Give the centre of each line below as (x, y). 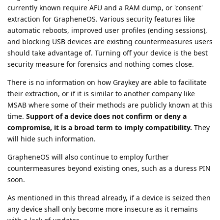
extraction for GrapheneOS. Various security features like (101, 19)
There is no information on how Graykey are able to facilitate (107, 82)
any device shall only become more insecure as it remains (103, 209)
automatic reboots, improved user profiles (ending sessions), (107, 30)
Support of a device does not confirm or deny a (106, 116)
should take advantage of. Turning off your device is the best (108, 53)
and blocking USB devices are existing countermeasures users (110, 41)
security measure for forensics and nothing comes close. (101, 64)
